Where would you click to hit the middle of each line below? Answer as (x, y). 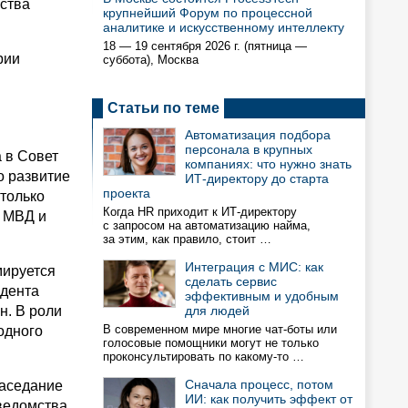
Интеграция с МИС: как (254, 267)
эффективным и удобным (262, 296)
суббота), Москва (151, 60)
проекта (127, 193)
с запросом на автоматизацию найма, (207, 225)
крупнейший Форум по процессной (208, 13)
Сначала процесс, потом (259, 384)
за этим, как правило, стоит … (187, 239)
